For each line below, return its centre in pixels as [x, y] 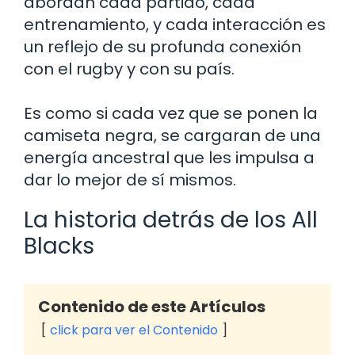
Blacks [59, 246]
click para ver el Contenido [134, 330]
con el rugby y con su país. [129, 69]
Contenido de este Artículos [152, 307]
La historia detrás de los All [171, 220]
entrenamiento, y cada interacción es [175, 25]
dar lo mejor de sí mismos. [130, 180]
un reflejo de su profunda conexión [162, 47]
